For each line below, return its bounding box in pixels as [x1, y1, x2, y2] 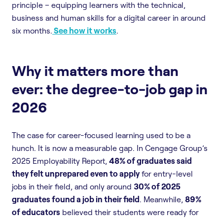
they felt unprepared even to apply [12, 168, 140, 178]
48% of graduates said [109, 155, 192, 165]
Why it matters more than [12, 62, 179, 79]
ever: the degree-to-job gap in [12, 80, 208, 97]
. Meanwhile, [140, 194, 185, 204]
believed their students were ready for [60, 207, 199, 217]
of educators [12, 207, 60, 217]
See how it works [52, 25, 116, 35]
